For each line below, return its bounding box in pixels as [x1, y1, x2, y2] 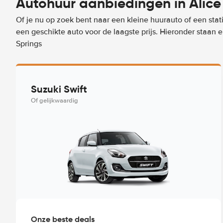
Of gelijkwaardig [31, 97, 78, 105]
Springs [16, 39, 42, 49]
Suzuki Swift [31, 83, 87, 96]
